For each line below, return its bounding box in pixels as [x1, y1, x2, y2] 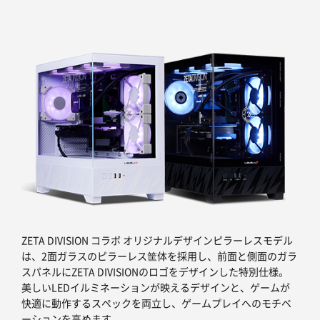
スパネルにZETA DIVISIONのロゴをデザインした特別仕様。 [21, 264, 289, 279]
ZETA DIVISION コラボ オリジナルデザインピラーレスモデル [21, 233, 293, 248]
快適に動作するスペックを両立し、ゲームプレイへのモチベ [21, 296, 291, 311]
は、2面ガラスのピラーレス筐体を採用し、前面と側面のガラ [21, 249, 297, 264]
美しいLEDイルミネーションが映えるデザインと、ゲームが [21, 280, 290, 295]
